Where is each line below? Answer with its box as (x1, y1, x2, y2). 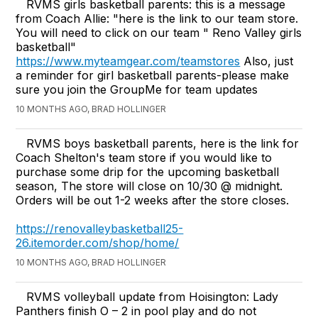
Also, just (240, 53, 294, 68)
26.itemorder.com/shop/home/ (16, 235, 180, 250)
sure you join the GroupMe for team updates (16, 82, 258, 97)
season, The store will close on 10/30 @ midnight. (16, 178, 283, 193)
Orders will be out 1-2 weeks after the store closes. (16, 192, 290, 207)
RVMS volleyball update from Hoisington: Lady (26, 289, 279, 304)
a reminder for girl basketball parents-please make (16, 67, 290, 82)
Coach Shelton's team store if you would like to (16, 150, 273, 165)
